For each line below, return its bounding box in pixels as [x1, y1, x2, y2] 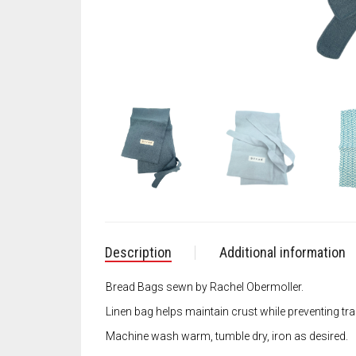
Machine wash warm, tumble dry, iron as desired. [106, 330, 348, 343]
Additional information [219, 244, 346, 261]
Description [105, 244, 172, 261]
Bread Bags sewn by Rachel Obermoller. [106, 281, 304, 294]
